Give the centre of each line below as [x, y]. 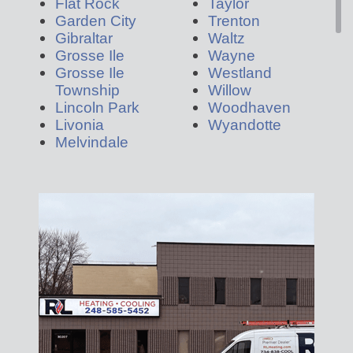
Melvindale [92, 141]
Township [87, 89]
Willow [230, 89]
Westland [240, 72]
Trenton [234, 20]
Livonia [80, 124]
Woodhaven [249, 107]
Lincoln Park [97, 107]
